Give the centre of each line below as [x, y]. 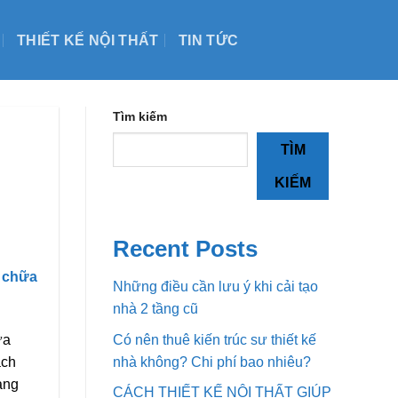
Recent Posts [185, 249]
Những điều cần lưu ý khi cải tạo [215, 287]
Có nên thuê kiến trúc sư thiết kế [215, 339]
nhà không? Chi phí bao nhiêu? [212, 362]
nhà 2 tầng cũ [155, 309]
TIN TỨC [208, 40]
